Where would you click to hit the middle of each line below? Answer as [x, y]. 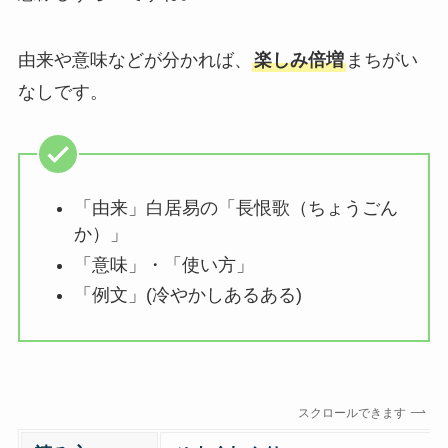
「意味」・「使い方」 [163, 264]
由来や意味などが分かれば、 [134, 60]
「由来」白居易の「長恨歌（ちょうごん [235, 208]
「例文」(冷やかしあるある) [187, 295]
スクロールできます [359, 412]
